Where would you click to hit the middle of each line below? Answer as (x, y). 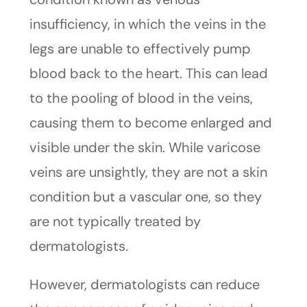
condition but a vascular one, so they (145, 197)
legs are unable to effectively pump (140, 49)
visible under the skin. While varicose (145, 148)
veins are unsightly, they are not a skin (148, 172)
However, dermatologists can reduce (144, 285)
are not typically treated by (115, 222)
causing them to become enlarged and (150, 123)
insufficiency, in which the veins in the (147, 24)
